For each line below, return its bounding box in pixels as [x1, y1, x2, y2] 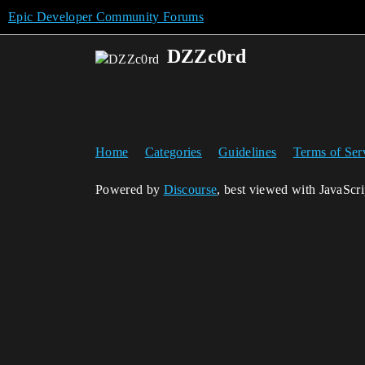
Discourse [163, 182, 218, 196]
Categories [144, 145, 202, 159]
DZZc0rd [166, 46, 247, 67]
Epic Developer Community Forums [8, 10, 204, 24]
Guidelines [218, 145, 277, 159]
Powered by [95, 182, 164, 196]
